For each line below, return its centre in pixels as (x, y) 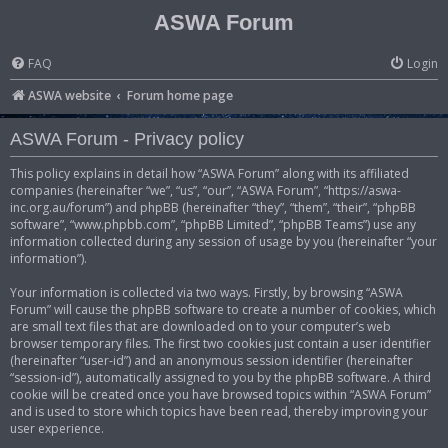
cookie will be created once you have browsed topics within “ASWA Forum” (220, 395)
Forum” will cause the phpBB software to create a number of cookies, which (223, 310)
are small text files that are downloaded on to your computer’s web (200, 327)
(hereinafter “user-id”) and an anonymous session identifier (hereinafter (211, 361)
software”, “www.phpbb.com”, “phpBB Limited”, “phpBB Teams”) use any (213, 225)
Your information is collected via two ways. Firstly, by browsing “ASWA (206, 293)
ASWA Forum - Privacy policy (127, 138)
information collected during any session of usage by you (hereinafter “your (223, 242)
